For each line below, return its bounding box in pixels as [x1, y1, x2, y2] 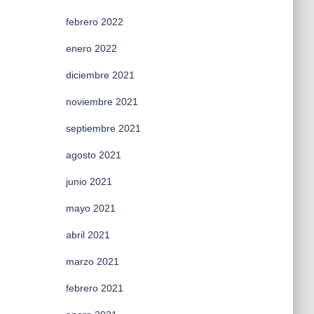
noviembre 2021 [65, 96, 138, 107]
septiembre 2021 [65, 123, 141, 134]
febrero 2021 [65, 282, 123, 294]
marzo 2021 [65, 256, 119, 267]
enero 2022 [65, 43, 117, 54]
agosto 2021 [65, 149, 121, 161]
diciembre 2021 [65, 69, 135, 81]
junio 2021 [65, 176, 112, 187]
